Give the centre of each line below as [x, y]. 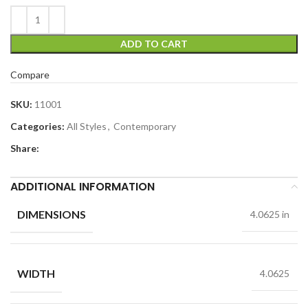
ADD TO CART [154, 43]
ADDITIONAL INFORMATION [82, 186]
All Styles [87, 126]
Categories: [37, 126]
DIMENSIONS [52, 214]
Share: [25, 148]
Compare [30, 74]
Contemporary [145, 126]
